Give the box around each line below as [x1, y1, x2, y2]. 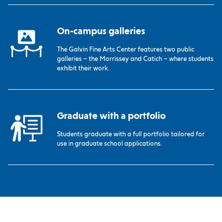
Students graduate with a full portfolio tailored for [57, 131, 205, 138]
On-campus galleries [57, 25, 146, 37]
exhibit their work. [57, 65, 110, 72]
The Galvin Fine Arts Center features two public [57, 47, 195, 54]
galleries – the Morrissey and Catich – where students [57, 56, 214, 63]
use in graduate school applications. [57, 141, 163, 148]
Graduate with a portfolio [57, 110, 166, 122]
